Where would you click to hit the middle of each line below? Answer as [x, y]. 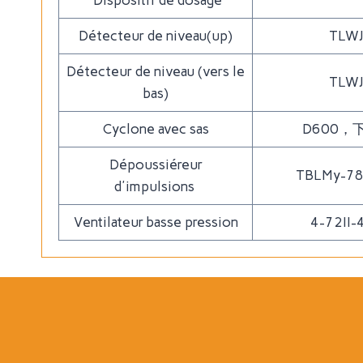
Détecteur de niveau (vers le [156, 71]
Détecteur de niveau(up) [156, 36]
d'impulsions [156, 186]
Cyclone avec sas [156, 129]
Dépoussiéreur [156, 164]
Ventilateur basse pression [156, 222]
